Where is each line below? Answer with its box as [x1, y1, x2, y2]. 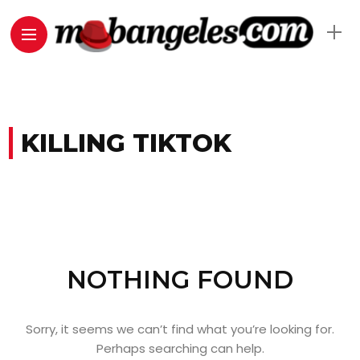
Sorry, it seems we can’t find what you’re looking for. [26, 321, 334, 337]
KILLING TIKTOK [21, 128, 232, 158]
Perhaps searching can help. [96, 340, 264, 357]
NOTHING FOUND [67, 264, 293, 295]
